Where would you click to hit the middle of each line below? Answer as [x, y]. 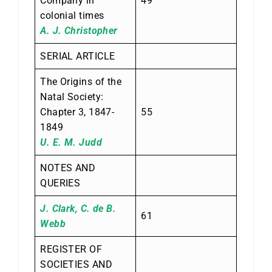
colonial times [72, 15]
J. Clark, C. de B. [78, 208]
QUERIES [60, 183]
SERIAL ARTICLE [78, 56]
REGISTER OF [71, 249]
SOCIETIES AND [76, 264]
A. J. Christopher [79, 30]
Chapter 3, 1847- [77, 112]
